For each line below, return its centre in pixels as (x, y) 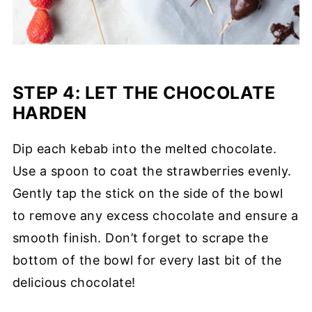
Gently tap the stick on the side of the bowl (148, 194)
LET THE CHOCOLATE (180, 93)
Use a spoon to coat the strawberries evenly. (152, 171)
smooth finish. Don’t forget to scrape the (140, 238)
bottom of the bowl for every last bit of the (147, 260)
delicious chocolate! (74, 283)
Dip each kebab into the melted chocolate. (145, 149)
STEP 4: (48, 93)
